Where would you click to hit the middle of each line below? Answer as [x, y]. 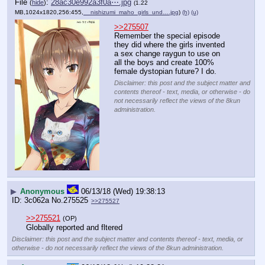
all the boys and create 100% [164, 63]
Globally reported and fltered [74, 227]
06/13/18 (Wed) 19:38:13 [123, 192]
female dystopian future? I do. [165, 72]
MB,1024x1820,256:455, [49, 12]
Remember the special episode [167, 36]
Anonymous [42, 192]
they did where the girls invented [169, 45]
